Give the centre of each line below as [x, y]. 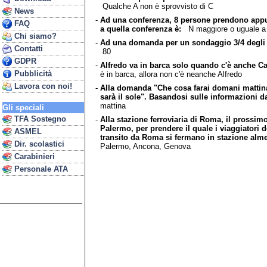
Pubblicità [32, 74]
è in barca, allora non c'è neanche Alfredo [171, 74]
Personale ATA [40, 169]
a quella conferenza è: [140, 29]
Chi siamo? [34, 36]
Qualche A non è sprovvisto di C [156, 6]
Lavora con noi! [42, 86]
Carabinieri [33, 156]
